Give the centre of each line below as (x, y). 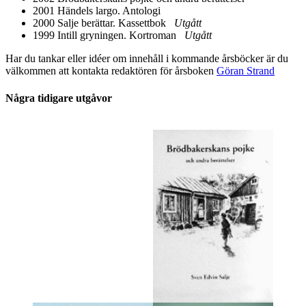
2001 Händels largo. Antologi (97, 11)
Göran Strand (246, 71)
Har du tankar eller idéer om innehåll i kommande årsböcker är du (147, 59)
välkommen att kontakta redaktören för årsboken (111, 71)
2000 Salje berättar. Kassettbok (103, 23)
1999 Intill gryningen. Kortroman (109, 36)
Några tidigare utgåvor (59, 98)
